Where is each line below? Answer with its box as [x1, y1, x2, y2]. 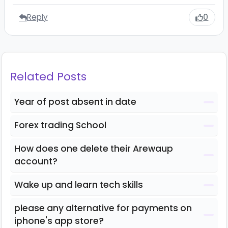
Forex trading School [14, 119, 106, 132]
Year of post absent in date [14, 96, 136, 108]
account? [14, 155, 58, 168]
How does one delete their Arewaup [14, 142, 173, 155]
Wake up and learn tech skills [14, 179, 143, 191]
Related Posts [10, 69, 87, 85]
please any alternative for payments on [14, 202, 192, 215]
